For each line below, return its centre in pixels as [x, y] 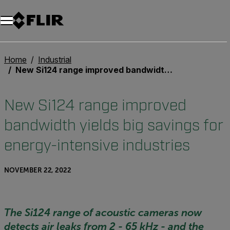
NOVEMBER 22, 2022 [38, 170]
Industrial [55, 60]
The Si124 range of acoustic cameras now [103, 213]
